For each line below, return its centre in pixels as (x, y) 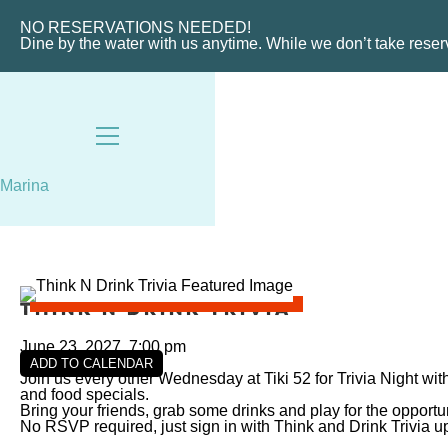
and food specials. (84, 394)
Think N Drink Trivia (156, 309)
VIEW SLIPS (336, 20)
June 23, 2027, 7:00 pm (103, 346)
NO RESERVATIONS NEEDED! (135, 27)
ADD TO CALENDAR (91, 363)
